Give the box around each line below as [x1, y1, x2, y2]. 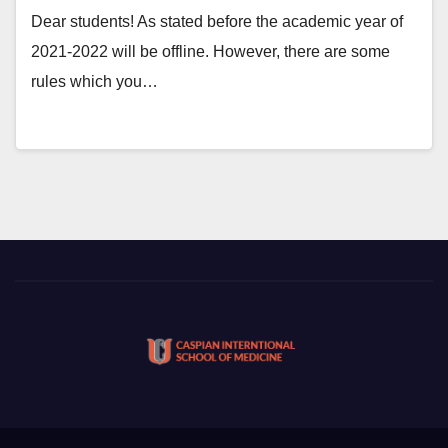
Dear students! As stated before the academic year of [31, 13, 403, 30]
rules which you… [31, 73, 158, 90]
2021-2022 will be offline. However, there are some [31, 43, 390, 60]
